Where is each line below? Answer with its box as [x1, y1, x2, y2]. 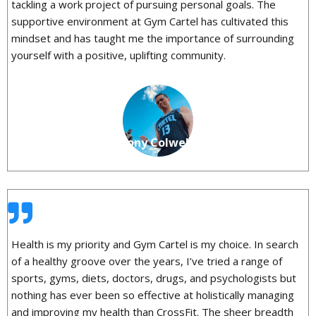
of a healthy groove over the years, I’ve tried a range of [11, 254, 282, 269]
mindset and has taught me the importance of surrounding [11, 31, 294, 46]
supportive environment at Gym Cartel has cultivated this [11, 14, 288, 29]
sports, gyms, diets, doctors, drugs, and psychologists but [11, 271, 296, 286]
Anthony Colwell [99, 135, 193, 151]
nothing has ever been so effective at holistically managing [11, 288, 294, 303]
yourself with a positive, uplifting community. [11, 48, 226, 63]
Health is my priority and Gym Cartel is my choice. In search [11, 237, 298, 252]
